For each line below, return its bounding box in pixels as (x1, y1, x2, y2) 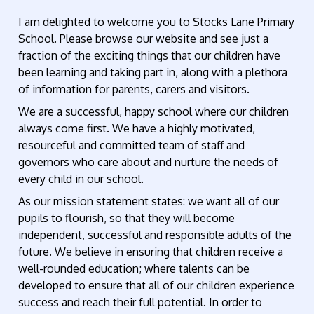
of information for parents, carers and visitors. (18, 81, 250, 96)
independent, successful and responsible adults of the (18, 227, 292, 242)
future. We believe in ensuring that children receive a (18, 244, 284, 259)
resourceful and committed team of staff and (18, 137, 245, 152)
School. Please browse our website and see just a (18, 31, 269, 46)
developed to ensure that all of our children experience (18, 278, 295, 292)
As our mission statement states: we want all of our (18, 193, 280, 208)
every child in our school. (18, 171, 144, 186)
